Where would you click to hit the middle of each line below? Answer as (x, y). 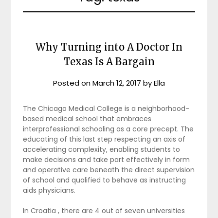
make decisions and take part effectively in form (107, 159)
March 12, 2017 (117, 83)
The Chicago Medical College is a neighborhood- (106, 108)
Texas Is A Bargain (109, 61)
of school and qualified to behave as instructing (105, 180)
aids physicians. (49, 190)
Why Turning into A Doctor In (109, 47)
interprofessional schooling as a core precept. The (109, 129)
